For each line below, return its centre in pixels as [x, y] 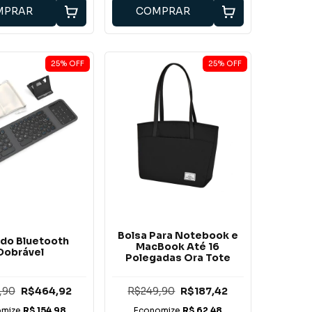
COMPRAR [163, 11]
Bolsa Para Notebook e [178, 235]
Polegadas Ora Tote [178, 257]
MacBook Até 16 [178, 246]
